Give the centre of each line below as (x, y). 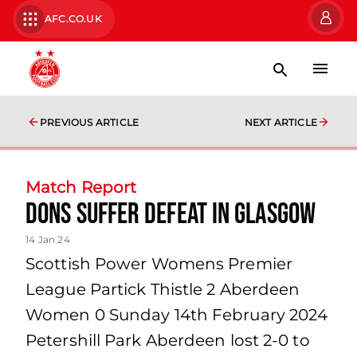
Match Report (81, 187)
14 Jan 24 (48, 239)
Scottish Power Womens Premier (159, 264)
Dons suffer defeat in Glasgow (171, 215)
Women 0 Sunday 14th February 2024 (177, 315)
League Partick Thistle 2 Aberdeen (163, 289)
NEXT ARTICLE (280, 122)
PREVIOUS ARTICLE (90, 122)
